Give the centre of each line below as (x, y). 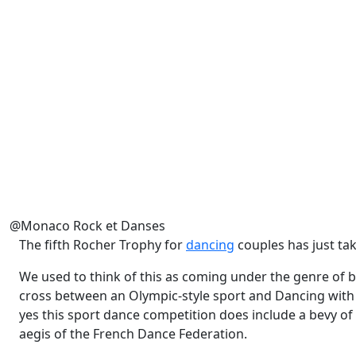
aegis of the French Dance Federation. (133, 334)
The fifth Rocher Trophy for (103, 245)
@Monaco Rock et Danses (87, 226)
